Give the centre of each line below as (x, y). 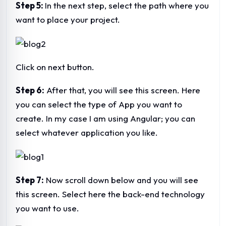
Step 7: (30, 180)
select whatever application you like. (87, 132)
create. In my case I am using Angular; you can (105, 118)
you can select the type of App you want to (99, 104)
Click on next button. (55, 67)
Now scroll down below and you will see (121, 180)
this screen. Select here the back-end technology (110, 194)
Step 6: (30, 90)
